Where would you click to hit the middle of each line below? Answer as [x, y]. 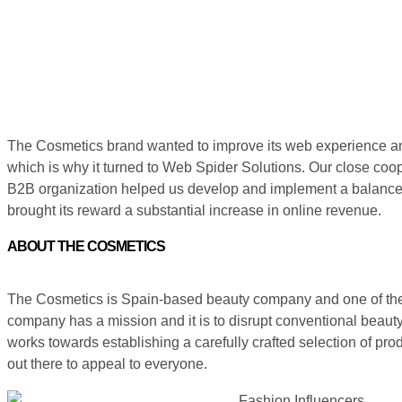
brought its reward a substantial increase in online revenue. [194, 210]
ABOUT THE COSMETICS [86, 246]
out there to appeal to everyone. [107, 364]
